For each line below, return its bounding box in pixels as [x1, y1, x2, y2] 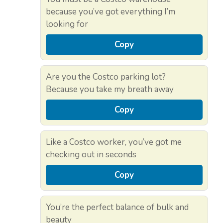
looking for [46, 18, 88, 30]
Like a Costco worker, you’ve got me [46, 136, 182, 148]
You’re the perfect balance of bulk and [46, 202, 189, 214]
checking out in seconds [46, 149, 136, 161]
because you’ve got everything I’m [46, 6, 175, 18]
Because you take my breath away [46, 84, 174, 96]
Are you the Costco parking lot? [46, 71, 166, 83]
